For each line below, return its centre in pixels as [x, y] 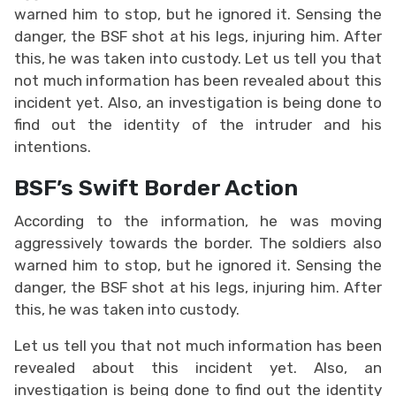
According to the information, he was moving [198, 221]
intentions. [54, 146]
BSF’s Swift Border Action [156, 187]
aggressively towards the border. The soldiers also [198, 243]
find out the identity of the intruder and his [198, 124]
